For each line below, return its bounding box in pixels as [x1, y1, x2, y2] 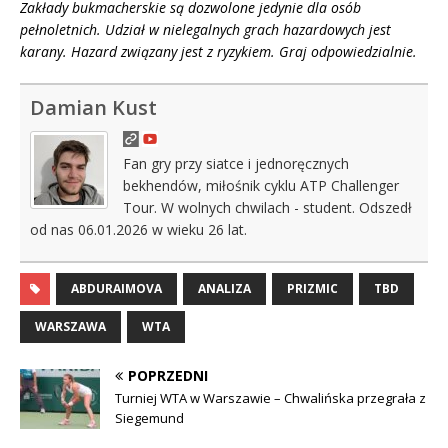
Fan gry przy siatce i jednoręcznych [123, 154, 349, 174]
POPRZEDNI [128, 366, 208, 386]
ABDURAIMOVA [71, 280, 162, 298]
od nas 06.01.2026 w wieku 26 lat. [30, 220, 247, 240]
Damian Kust [30, 94, 157, 122]
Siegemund [115, 409, 184, 428]
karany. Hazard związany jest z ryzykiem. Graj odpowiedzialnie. [20, 42, 417, 62]
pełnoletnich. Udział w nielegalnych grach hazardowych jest [20, 20, 391, 40]
